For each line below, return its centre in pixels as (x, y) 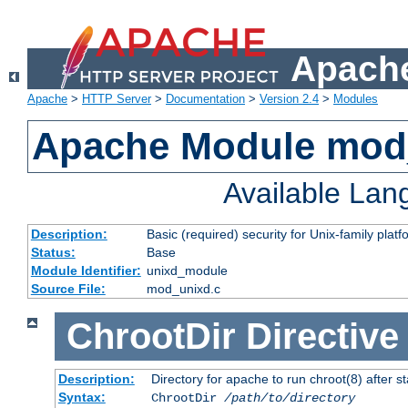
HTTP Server (117, 99)
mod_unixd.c (183, 289)
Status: (53, 253)
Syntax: (82, 397)
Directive (322, 337)
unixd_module (187, 271)
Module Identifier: (86, 271)
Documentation (205, 99)
